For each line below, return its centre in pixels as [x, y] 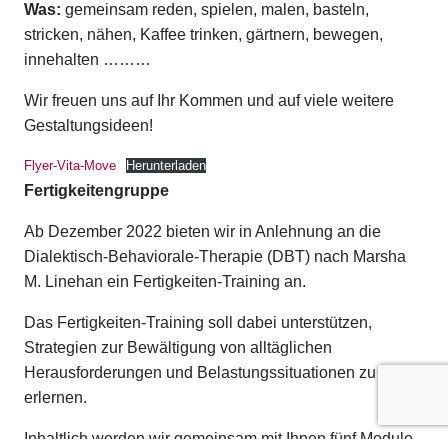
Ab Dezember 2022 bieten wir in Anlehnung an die [202, 232]
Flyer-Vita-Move [70, 166]
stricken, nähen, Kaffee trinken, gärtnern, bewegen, [203, 35]
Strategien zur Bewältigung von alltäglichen [178, 348]
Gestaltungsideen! [88, 126]
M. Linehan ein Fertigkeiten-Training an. [165, 282]
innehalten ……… [87, 60]
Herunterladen [165, 166]
